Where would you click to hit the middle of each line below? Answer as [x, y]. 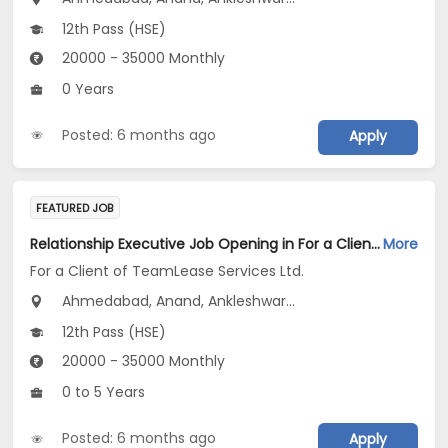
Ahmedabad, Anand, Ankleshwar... [177, 301]
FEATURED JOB [75, 208]
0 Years [86, 89]
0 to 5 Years [102, 392]
